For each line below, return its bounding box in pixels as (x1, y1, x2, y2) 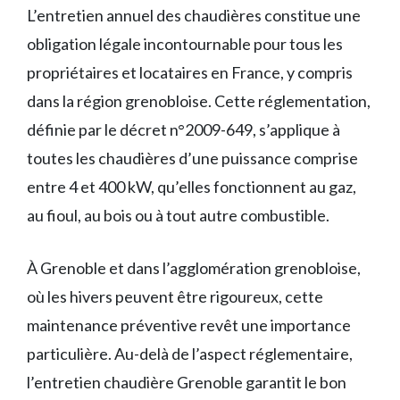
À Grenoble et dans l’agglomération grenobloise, (27, 257, 361, 278)
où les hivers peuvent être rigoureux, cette (27, 286, 323, 306)
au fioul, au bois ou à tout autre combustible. (27, 204, 329, 225)
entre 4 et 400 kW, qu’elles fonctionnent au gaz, (27, 176, 356, 196)
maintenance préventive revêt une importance (27, 314, 351, 335)
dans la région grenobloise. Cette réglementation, (27, 90, 371, 111)
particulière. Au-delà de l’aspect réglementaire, (27, 343, 353, 363)
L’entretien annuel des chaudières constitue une (27, 4, 361, 25)
